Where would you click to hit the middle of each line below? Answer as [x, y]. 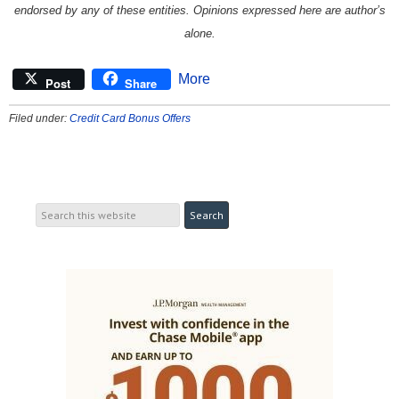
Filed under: [39, 118]
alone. [199, 33]
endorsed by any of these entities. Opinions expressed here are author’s [199, 10]
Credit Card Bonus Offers [130, 118]
